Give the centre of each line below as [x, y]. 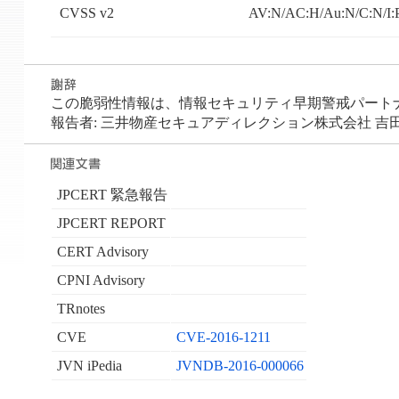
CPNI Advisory [101, 281]
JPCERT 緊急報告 [112, 195]
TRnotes [81, 309]
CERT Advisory [102, 252]
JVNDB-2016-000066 [240, 366]
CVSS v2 [86, 13]
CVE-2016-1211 [223, 338]
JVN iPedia [89, 366]
